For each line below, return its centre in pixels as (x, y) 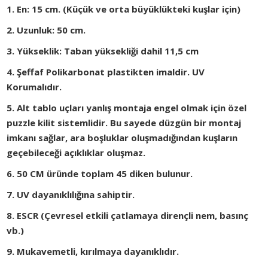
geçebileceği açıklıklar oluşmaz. (76, 153)
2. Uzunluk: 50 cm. (46, 30)
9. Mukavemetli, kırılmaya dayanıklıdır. (93, 252)
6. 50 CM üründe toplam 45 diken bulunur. (100, 174)
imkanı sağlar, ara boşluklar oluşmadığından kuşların (122, 138)
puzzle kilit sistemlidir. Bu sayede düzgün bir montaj (124, 123)
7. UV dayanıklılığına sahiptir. (71, 195)
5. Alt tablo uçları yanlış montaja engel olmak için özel (127, 108)
